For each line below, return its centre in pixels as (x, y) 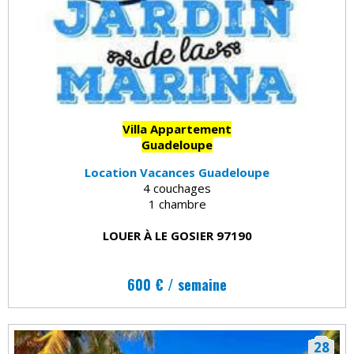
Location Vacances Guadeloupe (177, 172)
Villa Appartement (177, 128)
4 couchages (177, 188)
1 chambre (177, 203)
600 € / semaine (177, 284)
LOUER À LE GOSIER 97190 (177, 235)
